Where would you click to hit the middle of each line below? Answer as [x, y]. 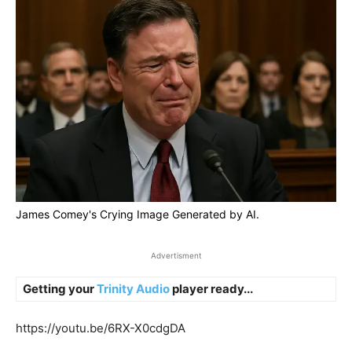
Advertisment [176, 255]
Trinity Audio [133, 289]
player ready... [211, 289]
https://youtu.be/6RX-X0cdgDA [101, 328]
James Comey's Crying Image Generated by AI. [137, 214]
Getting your [60, 289]
